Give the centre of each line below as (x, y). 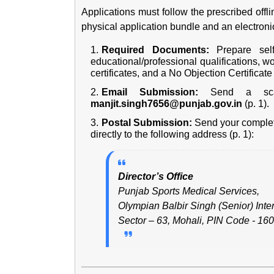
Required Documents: (155, 50)
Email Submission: (150, 92)
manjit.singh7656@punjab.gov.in (166, 104)
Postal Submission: (147, 123)
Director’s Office (156, 176)
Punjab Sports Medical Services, (189, 191)
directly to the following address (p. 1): (172, 134)
